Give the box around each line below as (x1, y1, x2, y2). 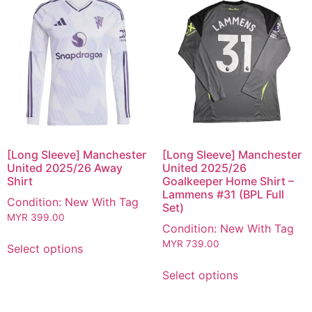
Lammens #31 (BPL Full (162, 187, 284, 202)
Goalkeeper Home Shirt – (162, 174, 294, 189)
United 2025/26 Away (7, 161, 123, 175)
